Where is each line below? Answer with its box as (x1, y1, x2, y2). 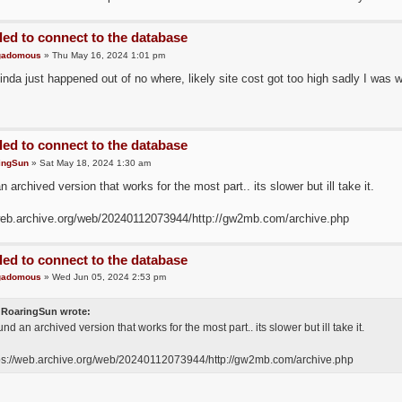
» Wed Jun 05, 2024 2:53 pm (40, 272, 166, 283)
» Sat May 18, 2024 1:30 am (28, 157, 151, 168)
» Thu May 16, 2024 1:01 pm (40, 49, 165, 60)
